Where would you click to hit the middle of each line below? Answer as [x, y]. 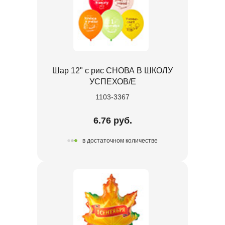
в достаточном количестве [120, 141]
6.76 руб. [113, 120]
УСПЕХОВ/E [113, 81]
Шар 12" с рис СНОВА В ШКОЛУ [113, 70]
